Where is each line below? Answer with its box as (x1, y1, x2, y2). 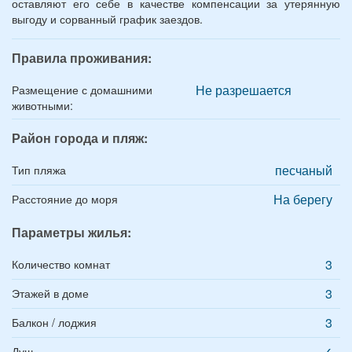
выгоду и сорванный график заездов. (12, 11, 203, 27)
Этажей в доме (12, 285, 89, 301)
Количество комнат (12, 256, 110, 272)
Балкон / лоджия (12, 314, 97, 330)
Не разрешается (196, 81, 291, 99)
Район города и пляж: (12, 129, 148, 147)
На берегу (273, 190, 332, 208)
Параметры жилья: (12, 223, 131, 241)
